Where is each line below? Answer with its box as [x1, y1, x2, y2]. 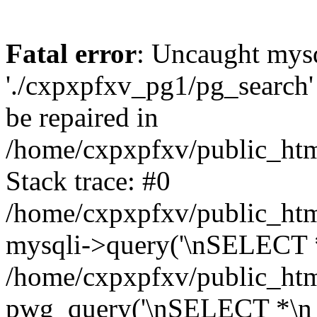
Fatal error [6, 38, 137, 69]
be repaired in [6, 102, 158, 132]
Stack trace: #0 [6, 166, 171, 196]
